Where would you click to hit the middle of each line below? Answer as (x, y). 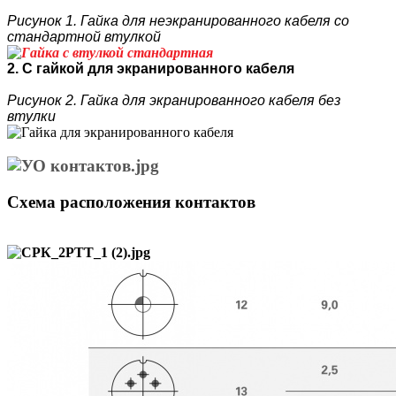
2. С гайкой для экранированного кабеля (151, 68)
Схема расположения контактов (131, 202)
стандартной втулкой (86, 36)
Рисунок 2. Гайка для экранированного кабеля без (174, 100)
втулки (31, 116)
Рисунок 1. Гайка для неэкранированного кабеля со (178, 20)
